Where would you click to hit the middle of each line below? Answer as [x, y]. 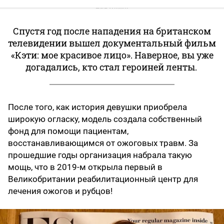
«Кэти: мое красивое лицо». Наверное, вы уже [112, 55]
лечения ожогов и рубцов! [60, 191]
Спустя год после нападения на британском [112, 31]
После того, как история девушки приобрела [97, 107]
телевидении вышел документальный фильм [112, 43]
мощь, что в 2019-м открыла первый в [85, 167]
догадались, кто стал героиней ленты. [112, 67]
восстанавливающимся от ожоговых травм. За [103, 143]
